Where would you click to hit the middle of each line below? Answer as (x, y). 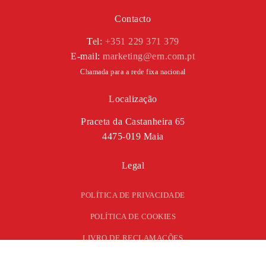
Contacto (133, 19)
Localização (133, 99)
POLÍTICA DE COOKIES (133, 217)
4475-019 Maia (133, 137)
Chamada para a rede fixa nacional (133, 72)
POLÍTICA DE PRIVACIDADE (133, 195)
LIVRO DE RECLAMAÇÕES (133, 238)
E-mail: (87, 56)
